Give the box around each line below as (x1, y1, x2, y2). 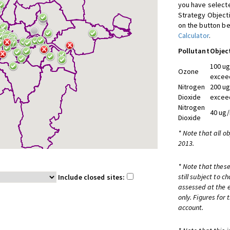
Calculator (178, 31, 209, 40)
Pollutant (178, 46, 209, 55)
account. (178, 203, 204, 212)
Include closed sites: (57, 172, 127, 182)
